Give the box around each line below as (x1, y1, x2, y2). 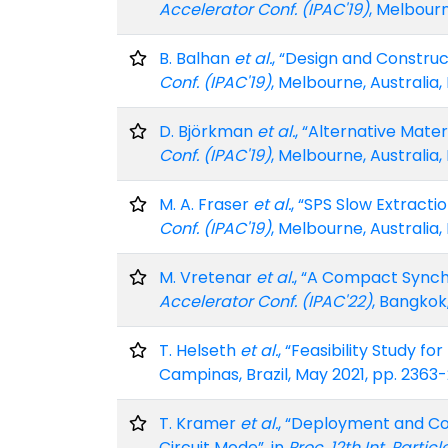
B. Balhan (159, 47, 234, 70)
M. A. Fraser (159, 193, 253, 216)
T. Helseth (159, 339, 240, 362)
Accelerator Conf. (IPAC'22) (159, 290, 372, 313)
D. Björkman (159, 120, 257, 143)
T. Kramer (159, 412, 240, 435)
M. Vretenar (159, 266, 256, 289)
